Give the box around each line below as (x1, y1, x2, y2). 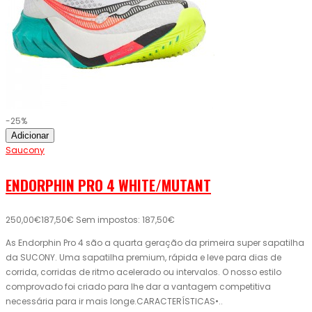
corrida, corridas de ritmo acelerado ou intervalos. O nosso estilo (6, 266, 281, 279)
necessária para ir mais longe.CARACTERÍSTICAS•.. (6, 295, 223, 308)
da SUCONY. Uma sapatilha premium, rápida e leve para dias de (6, 251, 281, 264)
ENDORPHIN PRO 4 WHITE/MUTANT (6, 174, 211, 196)
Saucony (6, 144, 45, 157)
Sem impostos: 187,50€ (76, 214, 175, 226)
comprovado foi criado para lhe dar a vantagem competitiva (6, 281, 271, 293)
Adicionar (11, 130, 49, 141)
